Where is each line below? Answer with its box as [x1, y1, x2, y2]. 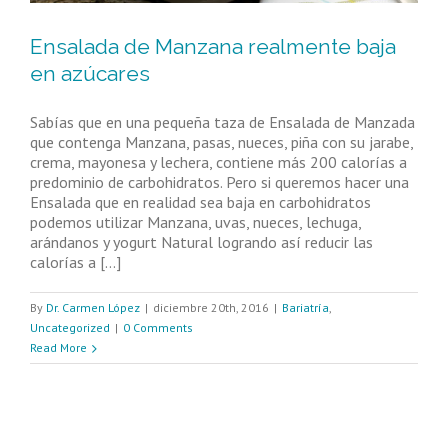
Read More [30, 340, 87, 356]
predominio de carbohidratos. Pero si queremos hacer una [30, 172, 409, 193]
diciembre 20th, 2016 [153, 300, 269, 316]
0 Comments [123, 320, 193, 336]
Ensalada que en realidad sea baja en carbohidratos [30, 192, 371, 213]
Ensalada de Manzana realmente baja [30, 34, 396, 60]
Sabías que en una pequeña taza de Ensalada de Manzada [30, 112, 415, 133]
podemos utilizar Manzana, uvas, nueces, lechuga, [30, 212, 361, 233]
